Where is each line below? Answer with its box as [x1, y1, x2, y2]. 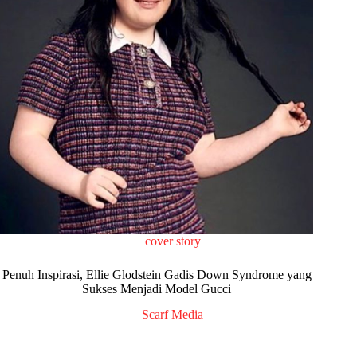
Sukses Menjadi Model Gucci [82, 281, 232, 296]
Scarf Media [142, 308, 204, 322]
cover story [144, 233, 201, 248]
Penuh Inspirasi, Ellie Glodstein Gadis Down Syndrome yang [2, 267, 312, 281]
